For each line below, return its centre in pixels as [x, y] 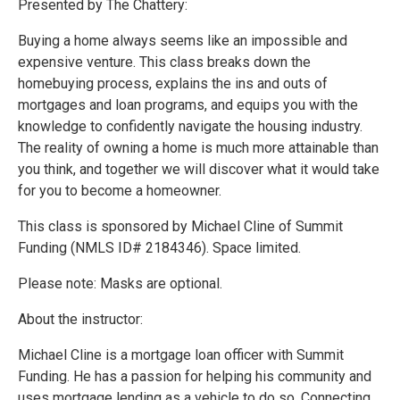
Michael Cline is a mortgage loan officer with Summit [181, 355]
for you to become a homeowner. [120, 191]
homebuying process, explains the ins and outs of [173, 84]
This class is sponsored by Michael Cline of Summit [180, 227]
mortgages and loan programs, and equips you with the [188, 105]
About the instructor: [80, 320]
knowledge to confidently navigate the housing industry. [190, 127]
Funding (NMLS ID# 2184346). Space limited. [159, 248]
